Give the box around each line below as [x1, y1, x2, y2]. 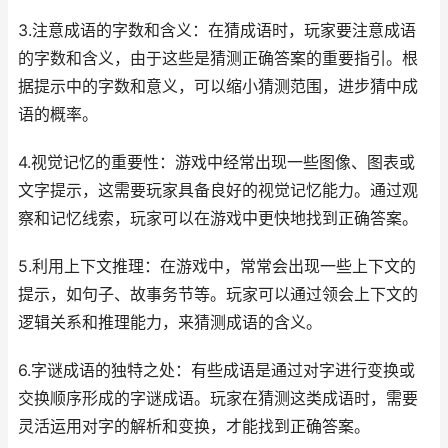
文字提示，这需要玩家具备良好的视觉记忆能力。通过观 [18, 181, 418, 200]
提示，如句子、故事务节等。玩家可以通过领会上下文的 [18, 285, 418, 304]
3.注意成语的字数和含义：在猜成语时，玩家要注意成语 [18, 21, 416, 40]
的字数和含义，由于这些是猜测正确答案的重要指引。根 [18, 49, 418, 68]
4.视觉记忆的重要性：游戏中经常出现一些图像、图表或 [18, 153, 415, 172]
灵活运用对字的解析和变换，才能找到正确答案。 [18, 417, 370, 436]
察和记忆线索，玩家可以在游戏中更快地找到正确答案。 [18, 209, 418, 228]
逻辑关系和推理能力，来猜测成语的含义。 [18, 313, 322, 332]
